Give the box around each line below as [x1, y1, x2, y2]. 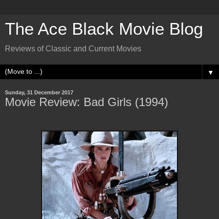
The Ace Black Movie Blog [5, 20, 203, 38]
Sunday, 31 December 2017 [5, 89, 73, 95]
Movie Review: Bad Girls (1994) [5, 95, 168, 109]
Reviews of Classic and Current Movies [5, 44, 141, 53]
